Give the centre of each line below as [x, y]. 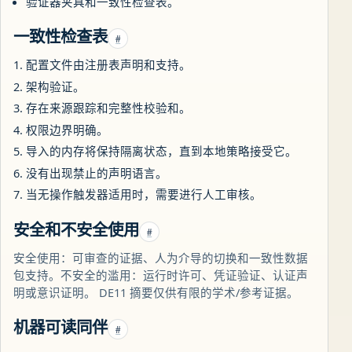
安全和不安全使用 [76, 229]
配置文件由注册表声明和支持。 [108, 64]
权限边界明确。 [67, 129]
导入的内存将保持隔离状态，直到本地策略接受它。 [161, 151]
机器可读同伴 [60, 327]
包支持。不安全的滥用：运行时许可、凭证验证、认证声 [161, 275]
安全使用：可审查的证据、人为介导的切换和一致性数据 [161, 257]
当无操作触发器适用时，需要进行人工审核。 [144, 194]
